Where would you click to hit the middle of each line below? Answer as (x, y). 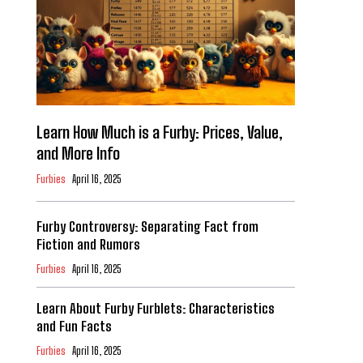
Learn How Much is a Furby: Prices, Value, (159, 132)
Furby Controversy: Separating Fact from (147, 227)
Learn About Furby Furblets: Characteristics (155, 309)
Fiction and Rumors (88, 245)
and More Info (78, 154)
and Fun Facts (74, 327)
